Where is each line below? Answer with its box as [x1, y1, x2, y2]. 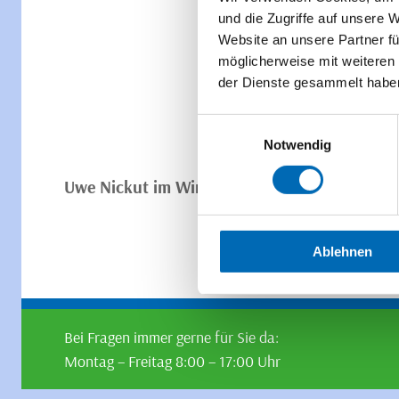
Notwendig [263, 136, 332, 152]
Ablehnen [313, 243, 372, 259]
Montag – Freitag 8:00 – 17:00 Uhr [64, 351, 281, 371]
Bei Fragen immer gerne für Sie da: [64, 327, 279, 347]
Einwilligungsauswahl [197, 116, 322, 132]
